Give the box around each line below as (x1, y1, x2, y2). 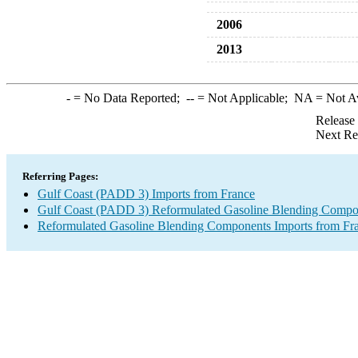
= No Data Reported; (70, 91, 186, 105)
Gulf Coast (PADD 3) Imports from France (38, 187, 255, 201)
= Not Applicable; (193, 91, 294, 105)
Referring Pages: (22, 170, 98, 182)
